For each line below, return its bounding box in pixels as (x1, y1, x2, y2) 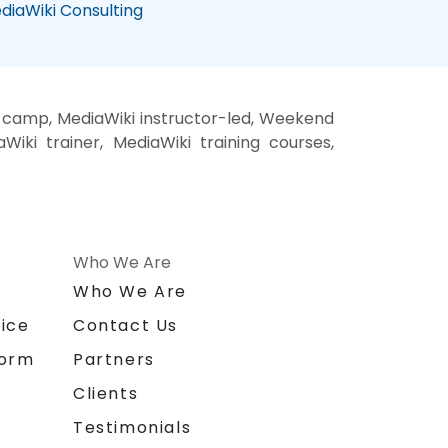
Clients (73, 381, 139, 405)
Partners (73, 347, 155, 371)
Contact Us (73, 313, 178, 337)
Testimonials (73, 415, 192, 439)
